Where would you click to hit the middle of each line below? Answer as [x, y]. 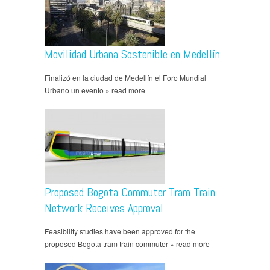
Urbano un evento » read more [95, 90]
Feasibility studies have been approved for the [120, 231]
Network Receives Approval [104, 208]
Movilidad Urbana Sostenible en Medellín [132, 55]
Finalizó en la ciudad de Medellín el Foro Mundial [125, 78]
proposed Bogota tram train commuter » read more [127, 244]
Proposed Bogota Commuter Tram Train [130, 193]
